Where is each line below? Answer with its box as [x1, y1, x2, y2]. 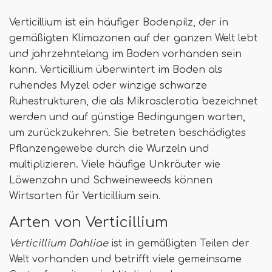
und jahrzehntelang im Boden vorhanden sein [9, 48, 242, 59]
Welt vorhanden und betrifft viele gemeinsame [9, 253, 242, 265]
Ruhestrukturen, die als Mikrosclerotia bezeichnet [9, 95, 257, 107]
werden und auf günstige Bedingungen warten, [9, 111, 245, 123]
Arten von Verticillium [9, 214, 168, 230]
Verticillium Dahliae [9, 237, 108, 249]
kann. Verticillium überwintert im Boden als [9, 64, 222, 75]
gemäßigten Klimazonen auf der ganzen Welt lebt [9, 32, 257, 44]
